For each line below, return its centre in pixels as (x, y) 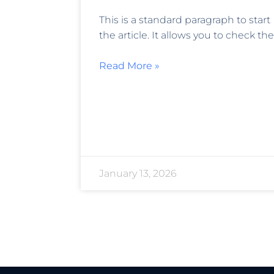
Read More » (129, 66)
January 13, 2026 (138, 174)
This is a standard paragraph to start (185, 20)
